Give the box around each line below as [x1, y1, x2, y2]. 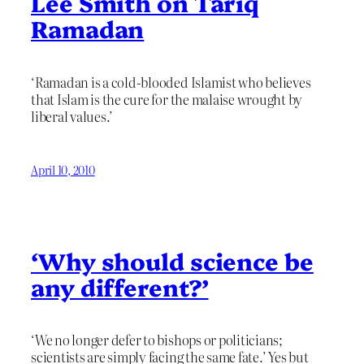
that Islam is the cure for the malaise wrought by [31, 89, 303, 109]
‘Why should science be [31, 244, 314, 276]
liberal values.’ [31, 106, 114, 126]
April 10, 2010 [31, 162, 95, 179]
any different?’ [31, 270, 209, 302]
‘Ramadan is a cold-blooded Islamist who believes [31, 71, 311, 92]
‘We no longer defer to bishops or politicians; [31, 330, 283, 350]
